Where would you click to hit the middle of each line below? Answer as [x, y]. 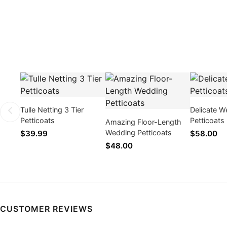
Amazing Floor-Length [143, 122]
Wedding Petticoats [138, 133]
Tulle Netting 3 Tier [52, 110]
